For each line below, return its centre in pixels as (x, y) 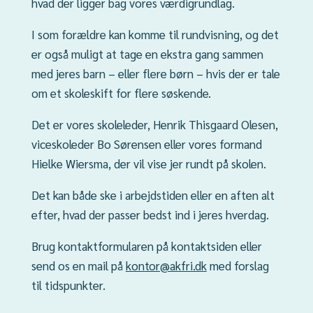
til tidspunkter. (68, 285)
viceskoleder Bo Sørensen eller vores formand (146, 144)
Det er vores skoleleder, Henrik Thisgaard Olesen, (154, 124)
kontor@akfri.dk (166, 265)
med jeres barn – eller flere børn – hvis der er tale (155, 73)
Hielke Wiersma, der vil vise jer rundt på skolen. (148, 163)
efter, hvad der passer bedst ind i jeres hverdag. (150, 214)
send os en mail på (78, 265)
